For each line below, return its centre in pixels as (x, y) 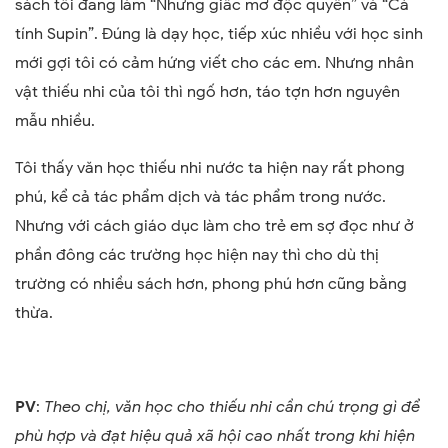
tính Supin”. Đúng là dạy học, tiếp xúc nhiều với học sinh (219, 34)
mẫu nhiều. (55, 121)
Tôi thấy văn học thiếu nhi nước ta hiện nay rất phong (210, 168)
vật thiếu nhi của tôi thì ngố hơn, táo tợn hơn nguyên (207, 92)
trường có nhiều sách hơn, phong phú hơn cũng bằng (211, 284)
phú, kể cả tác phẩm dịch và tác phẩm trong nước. (200, 197)
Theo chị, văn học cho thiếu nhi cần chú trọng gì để (232, 407)
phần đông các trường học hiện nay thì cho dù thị (197, 255)
